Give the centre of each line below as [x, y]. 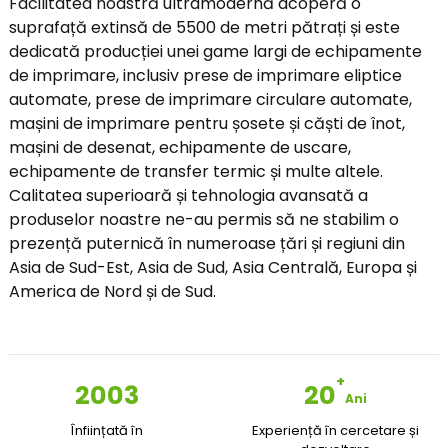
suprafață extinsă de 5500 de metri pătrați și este [204, 27]
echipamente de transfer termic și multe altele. [195, 171]
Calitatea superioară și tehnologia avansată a [188, 195]
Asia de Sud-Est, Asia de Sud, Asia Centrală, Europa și [212, 267]
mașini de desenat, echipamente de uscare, [179, 147]
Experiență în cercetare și [336, 430]
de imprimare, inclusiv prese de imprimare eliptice [205, 75]
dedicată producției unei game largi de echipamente [215, 51]
